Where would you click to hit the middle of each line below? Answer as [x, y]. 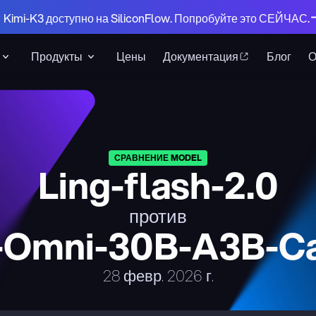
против [158, 216]
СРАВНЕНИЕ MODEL [158, 158]
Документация [201, 56]
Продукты [57, 56]
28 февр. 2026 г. [158, 275]
